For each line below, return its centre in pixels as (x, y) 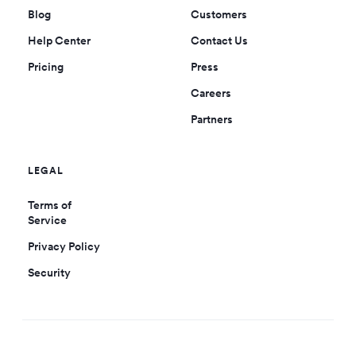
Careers (211, 93)
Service (47, 221)
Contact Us (219, 41)
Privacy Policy (64, 247)
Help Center (59, 41)
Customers (219, 15)
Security (49, 273)
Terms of (50, 205)
